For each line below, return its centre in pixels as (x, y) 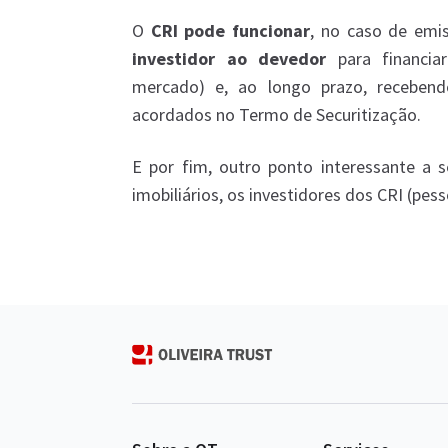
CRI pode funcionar (227, 30)
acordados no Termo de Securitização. (276, 114)
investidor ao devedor (229, 58)
